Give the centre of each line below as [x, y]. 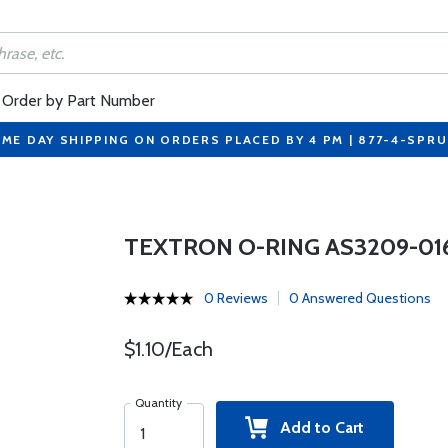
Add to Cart [316, 427]
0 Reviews [235, 298]
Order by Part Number [78, 100]
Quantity [158, 402]
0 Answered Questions [359, 298]
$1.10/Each [168, 349]
